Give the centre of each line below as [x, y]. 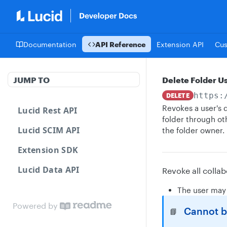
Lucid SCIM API [49, 130]
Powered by [35, 205]
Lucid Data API [49, 170]
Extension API [180, 44]
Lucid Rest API [48, 110]
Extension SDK [48, 150]
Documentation [50, 44]
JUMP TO [31, 80]
